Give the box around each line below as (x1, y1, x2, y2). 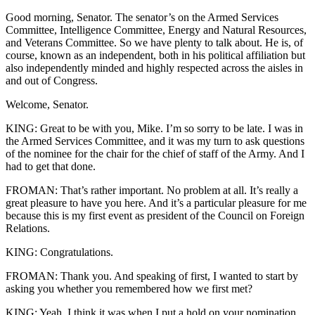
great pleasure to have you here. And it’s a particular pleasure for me (6, 197, 307, 210)
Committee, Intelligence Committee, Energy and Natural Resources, (6, 24, 307, 37)
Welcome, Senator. (6, 98, 89, 111)
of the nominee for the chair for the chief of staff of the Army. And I (6, 148, 304, 160)
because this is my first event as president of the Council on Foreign (6, 210, 304, 222)
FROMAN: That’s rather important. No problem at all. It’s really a (6, 184, 298, 197)
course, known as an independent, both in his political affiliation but (6, 49, 305, 62)
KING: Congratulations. (6, 246, 113, 259)
